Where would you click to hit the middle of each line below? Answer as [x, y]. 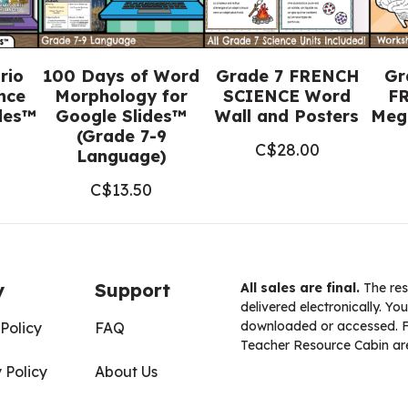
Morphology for [121, 96]
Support [133, 290]
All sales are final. [300, 288]
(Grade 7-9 [121, 136]
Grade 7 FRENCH [287, 76]
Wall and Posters [287, 116]
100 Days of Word [121, 76]
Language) [121, 156]
